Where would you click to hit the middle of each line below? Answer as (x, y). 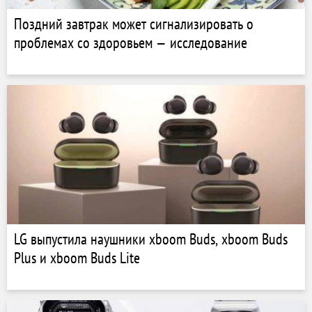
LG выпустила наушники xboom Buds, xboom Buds (151, 239)
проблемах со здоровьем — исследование (131, 42)
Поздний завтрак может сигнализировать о (134, 24)
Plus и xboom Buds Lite (77, 258)
